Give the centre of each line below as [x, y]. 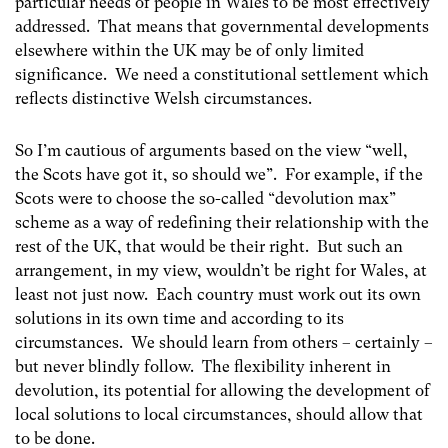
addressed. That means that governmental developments [222, 27]
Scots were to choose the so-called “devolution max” [205, 198]
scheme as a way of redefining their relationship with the [222, 222]
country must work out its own [309, 294]
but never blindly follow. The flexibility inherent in [203, 366]
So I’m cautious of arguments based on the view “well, [211, 150]
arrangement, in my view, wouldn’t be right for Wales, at [221, 270]
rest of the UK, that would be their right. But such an [209, 246]
